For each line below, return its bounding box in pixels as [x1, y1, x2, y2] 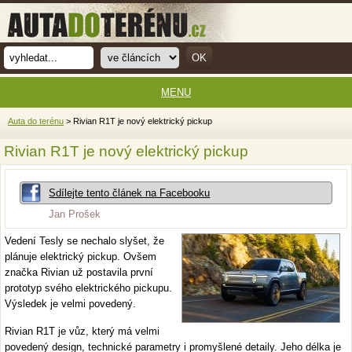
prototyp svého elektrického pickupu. [5, 282, 172, 294]
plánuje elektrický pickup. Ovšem [5, 251, 156, 262]
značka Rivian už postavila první [5, 266, 153, 278]
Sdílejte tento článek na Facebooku [49, 187, 211, 199]
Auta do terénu [8, 116, 64, 126]
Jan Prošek [49, 208, 101, 220]
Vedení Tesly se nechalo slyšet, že [5, 235, 164, 247]
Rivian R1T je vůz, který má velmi [5, 325, 159, 337]
